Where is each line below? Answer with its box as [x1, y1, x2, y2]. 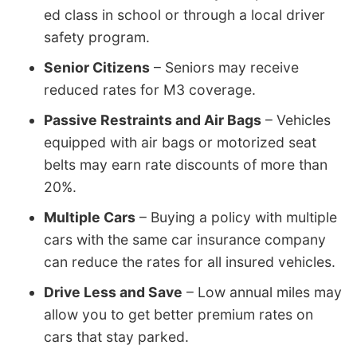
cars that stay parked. [44, 328, 189, 345]
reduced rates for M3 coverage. [44, 80, 256, 98]
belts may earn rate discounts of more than [44, 155, 328, 173]
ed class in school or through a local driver [44, 6, 325, 23]
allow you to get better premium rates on [44, 305, 313, 323]
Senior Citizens [44, 58, 150, 76]
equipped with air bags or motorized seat [44, 133, 316, 151]
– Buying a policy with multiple [135, 208, 337, 226]
